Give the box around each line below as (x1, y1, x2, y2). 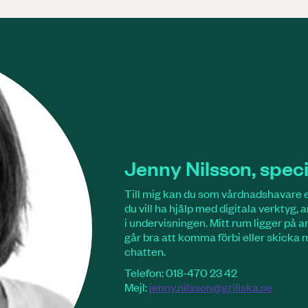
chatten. (124, 243, 170, 259)
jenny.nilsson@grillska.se (148, 279, 272, 295)
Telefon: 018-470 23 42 (124, 265, 237, 280)
